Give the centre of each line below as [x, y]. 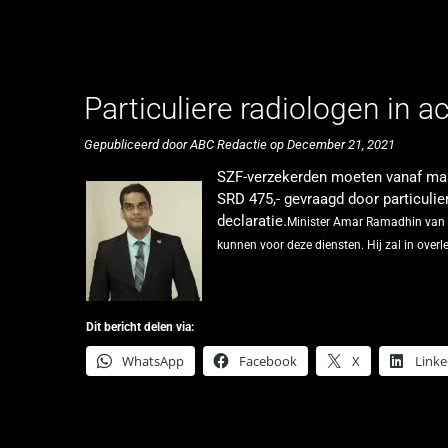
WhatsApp [152, 361]
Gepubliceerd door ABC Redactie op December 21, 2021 [239, 145]
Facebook [267, 361]
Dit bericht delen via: [139, 327]
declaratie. [251, 221]
